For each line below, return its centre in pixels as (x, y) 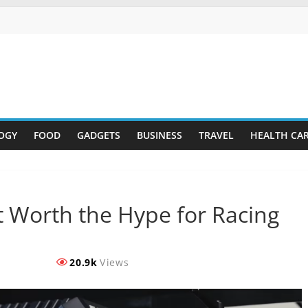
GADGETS (98, 135)
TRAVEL (216, 135)
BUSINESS (159, 135)
